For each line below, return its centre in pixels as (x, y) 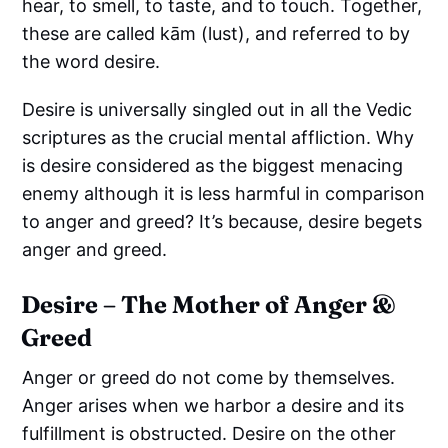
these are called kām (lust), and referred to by (216, 33)
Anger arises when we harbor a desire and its (213, 405)
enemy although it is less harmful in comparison (224, 193)
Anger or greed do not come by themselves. (209, 377)
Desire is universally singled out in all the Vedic (217, 109)
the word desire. (91, 61)
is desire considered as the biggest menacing (213, 165)
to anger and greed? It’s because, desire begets (222, 221)
